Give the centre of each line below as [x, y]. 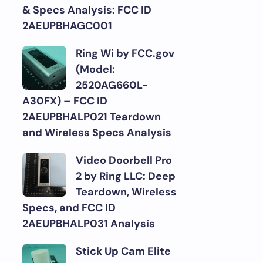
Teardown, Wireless [126, 192]
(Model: [95, 69]
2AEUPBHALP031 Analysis [89, 224]
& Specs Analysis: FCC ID [87, 10]
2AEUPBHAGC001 [67, 26]
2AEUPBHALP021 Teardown [92, 117]
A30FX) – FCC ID [65, 101]
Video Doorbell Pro [124, 160]
